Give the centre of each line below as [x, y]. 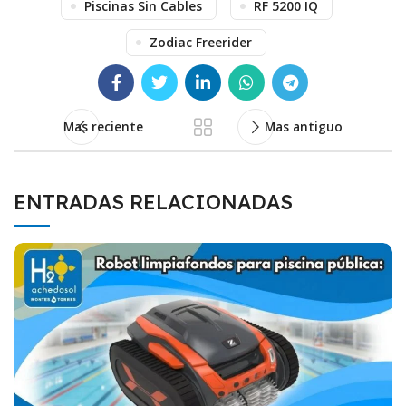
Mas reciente [103, 126]
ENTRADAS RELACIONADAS [153, 202]
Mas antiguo [304, 126]
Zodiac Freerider [201, 42]
